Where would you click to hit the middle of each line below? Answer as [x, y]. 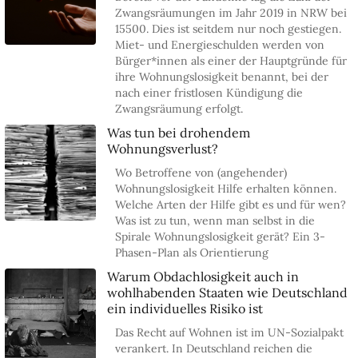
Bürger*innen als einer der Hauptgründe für [231, 61]
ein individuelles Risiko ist [185, 308]
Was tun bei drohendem [179, 133]
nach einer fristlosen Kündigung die [209, 93]
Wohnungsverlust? [163, 149]
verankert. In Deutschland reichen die [214, 348]
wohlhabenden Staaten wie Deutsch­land [228, 292]
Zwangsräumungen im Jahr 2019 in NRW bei [231, 13]
